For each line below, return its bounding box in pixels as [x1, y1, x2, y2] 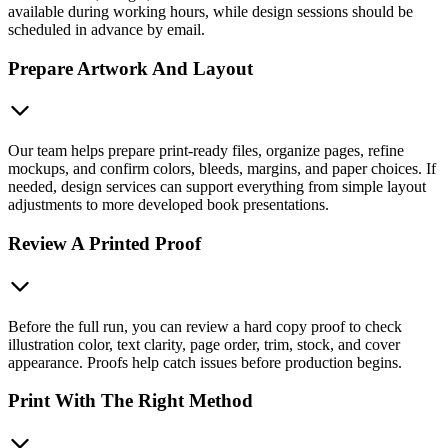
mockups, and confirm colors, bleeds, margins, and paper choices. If [8, 160, 436, 178]
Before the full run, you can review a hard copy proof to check [8, 317, 402, 335]
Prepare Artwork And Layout [8, 57, 253, 79]
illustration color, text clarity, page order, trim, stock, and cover [8, 335, 400, 353]
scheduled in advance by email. [8, 20, 205, 38]
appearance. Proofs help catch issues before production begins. [8, 353, 402, 371]
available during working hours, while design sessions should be [8, 2, 413, 20]
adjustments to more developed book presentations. [8, 196, 329, 214]
